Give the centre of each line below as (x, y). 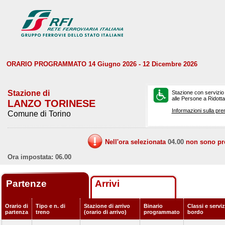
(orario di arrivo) (105, 212)
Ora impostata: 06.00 (39, 157)
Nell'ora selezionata (136, 142)
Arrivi (107, 184)
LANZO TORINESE (51, 103)
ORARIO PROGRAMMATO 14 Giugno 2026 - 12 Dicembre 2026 (102, 64)
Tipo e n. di (50, 206)
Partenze (28, 184)
